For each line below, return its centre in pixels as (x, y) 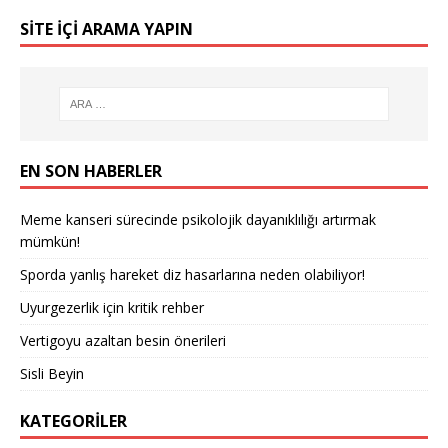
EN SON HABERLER (91, 171)
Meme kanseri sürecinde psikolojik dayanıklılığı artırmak (198, 220)
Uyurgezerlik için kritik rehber (112, 308)
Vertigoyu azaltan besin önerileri (123, 341)
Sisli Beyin (52, 374)
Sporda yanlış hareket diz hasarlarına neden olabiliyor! (192, 275)
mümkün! (50, 242)
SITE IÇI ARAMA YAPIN (106, 28)
